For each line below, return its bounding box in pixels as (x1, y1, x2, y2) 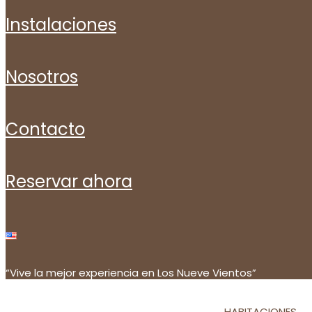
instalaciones (10, 13, 116, 36)
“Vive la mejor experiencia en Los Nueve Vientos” (6, 265, 256, 280)
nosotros (17, 65, 78, 88)
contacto (19, 118, 85, 141)
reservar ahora (16, 170, 132, 193)
